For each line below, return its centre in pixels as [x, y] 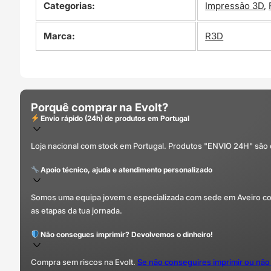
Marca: [60, 36]
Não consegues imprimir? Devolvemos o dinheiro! [126, 234]
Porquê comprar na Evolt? [99, 107]
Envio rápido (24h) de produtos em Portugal [114, 118]
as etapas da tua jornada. [76, 210]
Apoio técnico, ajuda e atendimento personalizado [126, 169]
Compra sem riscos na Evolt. [84, 262]
